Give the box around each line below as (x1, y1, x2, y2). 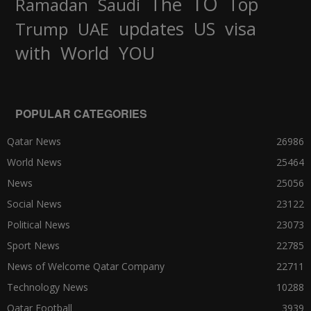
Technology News (7, 280, 88, 294)
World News (7, 155, 62, 169)
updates (119, 17, 184, 41)
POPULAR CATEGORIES (15, 106, 147, 122)
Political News (7, 218, 70, 232)
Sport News (7, 239, 60, 253)
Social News (7, 197, 62, 211)
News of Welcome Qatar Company (7, 260, 165, 274)
